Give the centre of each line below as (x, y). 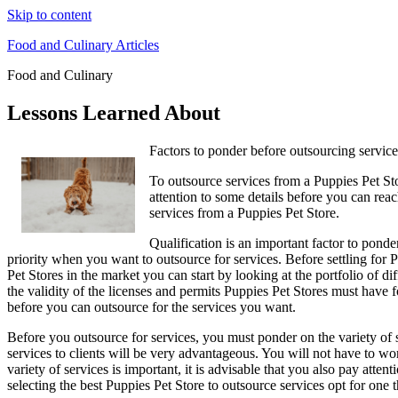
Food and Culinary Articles (83, 45)
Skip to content (49, 15)
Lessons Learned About (114, 112)
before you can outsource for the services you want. (151, 306)
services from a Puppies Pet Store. (244, 212)
